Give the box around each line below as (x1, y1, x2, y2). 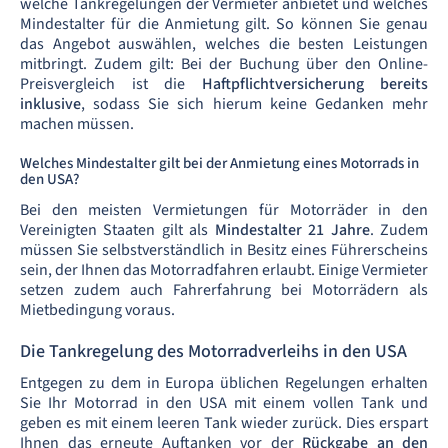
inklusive (20, 93, 81, 116)
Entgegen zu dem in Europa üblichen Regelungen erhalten (20, 372, 428, 395)
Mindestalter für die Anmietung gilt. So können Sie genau (20, 13, 428, 36)
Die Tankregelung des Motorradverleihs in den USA (20, 339, 407, 365)
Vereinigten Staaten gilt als (20, 219, 215, 242)
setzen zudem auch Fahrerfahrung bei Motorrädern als (20, 279, 428, 302)
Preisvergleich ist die (20, 73, 202, 96)
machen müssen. (20, 113, 134, 136)
